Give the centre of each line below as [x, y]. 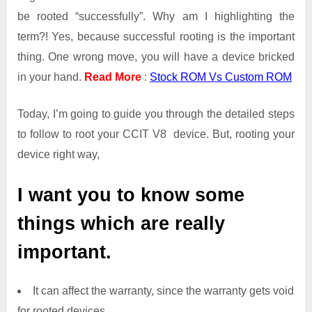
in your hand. [51, 77]
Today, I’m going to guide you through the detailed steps [156, 114]
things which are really [121, 224]
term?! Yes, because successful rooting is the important [156, 37]
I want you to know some [131, 195]
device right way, [58, 155]
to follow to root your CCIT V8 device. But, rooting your [156, 134]
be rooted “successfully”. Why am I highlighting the [156, 17]
